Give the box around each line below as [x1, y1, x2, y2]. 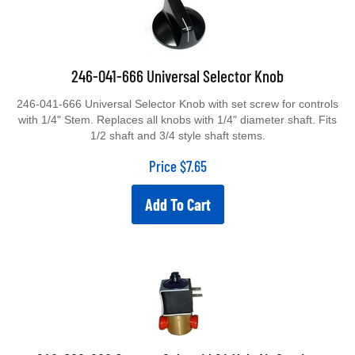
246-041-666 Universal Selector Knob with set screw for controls [17, 97, 338, 110]
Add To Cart [144, 195, 211, 214]
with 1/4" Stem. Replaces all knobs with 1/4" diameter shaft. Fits [18, 113, 337, 126]
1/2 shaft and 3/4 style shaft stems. [90, 129, 265, 142]
